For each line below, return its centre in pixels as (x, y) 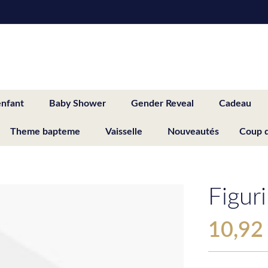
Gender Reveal (162, 103)
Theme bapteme (45, 131)
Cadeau (235, 103)
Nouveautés (193, 131)
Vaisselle (124, 131)
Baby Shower (77, 103)
